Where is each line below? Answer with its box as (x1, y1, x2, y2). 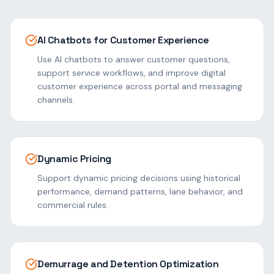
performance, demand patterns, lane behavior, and (37, 186, 243, 197)
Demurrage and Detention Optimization (37, 257, 219, 270)
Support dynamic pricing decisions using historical (37, 172, 240, 183)
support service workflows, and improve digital (37, 67, 226, 78)
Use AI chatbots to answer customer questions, (37, 54, 230, 65)
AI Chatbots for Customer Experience (37, 34, 209, 46)
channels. (37, 94, 75, 105)
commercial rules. (37, 199, 108, 210)
